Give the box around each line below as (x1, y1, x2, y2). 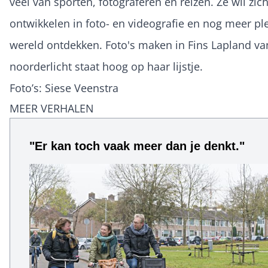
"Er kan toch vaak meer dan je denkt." (29, 139, 245, 153)
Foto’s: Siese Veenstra (10, 81, 118, 96)
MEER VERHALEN (10, 101, 94, 116)
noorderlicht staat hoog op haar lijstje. (10, 59, 203, 74)
